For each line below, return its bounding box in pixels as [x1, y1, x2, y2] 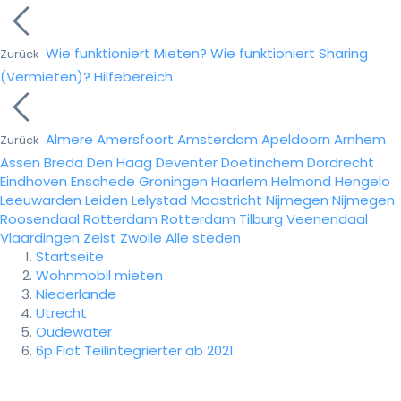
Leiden [85, 191, 128, 209]
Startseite [36, 247, 104, 266]
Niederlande [36, 285, 116, 303]
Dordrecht [307, 153, 374, 172]
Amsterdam [177, 130, 258, 149]
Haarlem [211, 172, 268, 191]
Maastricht [191, 191, 262, 209]
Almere [46, 130, 93, 149]
